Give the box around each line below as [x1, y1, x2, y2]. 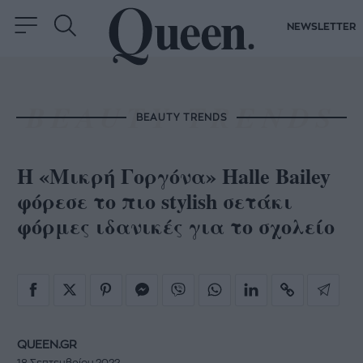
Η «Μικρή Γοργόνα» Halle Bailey [17, 160, 331, 192]
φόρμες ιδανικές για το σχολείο [17, 211, 335, 242]
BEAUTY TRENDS [136, 112, 227, 122]
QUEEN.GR [17, 338, 77, 351]
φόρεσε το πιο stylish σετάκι [17, 186, 293, 217]
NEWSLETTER [287, 22, 357, 32]
